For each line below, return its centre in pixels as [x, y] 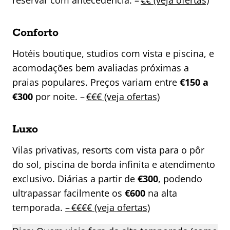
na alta [161, 193]
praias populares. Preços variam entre [96, 82]
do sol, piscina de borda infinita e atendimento [114, 165]
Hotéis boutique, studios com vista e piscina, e [113, 54]
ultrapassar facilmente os [69, 193]
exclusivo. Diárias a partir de [75, 179]
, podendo [180, 179]
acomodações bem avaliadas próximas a [101, 68]
